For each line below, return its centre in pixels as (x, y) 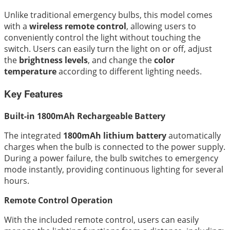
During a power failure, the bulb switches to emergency (111, 158)
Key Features (33, 93)
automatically (194, 135)
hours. (17, 180)
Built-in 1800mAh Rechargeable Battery (85, 116)
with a (17, 26)
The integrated (34, 135)
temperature (30, 72)
